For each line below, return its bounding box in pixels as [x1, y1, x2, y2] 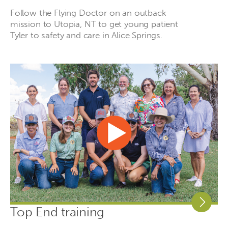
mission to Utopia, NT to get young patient [10, 18, 178, 29]
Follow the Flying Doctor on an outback [10, 7, 166, 18]
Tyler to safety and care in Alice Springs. [10, 30, 162, 40]
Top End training [10, 204, 104, 220]
